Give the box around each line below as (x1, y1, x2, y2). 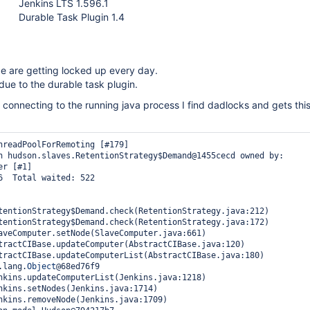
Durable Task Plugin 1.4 (19, 11, 125, 23)
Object (27, 262, 56, 271)
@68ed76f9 (56, 262, 100, 271)
